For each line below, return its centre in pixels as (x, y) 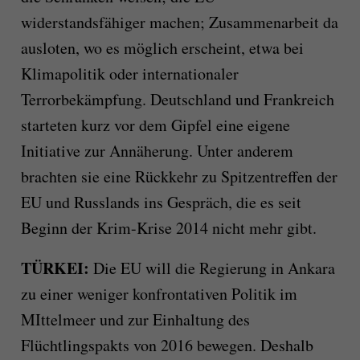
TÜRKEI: (57, 268)
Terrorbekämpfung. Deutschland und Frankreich (177, 100)
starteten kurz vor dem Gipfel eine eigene (155, 125)
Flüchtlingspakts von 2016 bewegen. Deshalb (167, 346)
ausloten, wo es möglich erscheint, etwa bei (162, 48)
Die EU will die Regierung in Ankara (214, 268)
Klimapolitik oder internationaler (129, 74)
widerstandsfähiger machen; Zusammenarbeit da (179, 22)
